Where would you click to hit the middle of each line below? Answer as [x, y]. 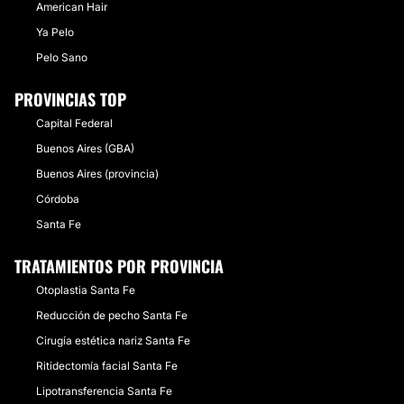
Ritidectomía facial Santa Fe [107, 366]
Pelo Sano [62, 57]
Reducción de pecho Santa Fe [112, 315]
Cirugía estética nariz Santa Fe [113, 340]
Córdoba [58, 199]
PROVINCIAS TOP [70, 99]
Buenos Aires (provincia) [97, 174]
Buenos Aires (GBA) [85, 148]
